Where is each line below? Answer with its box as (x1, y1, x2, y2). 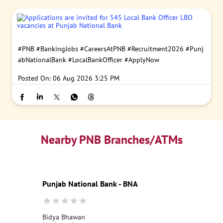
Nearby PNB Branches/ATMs (40, 131, 183, 147)
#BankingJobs (36, 44, 78, 53)
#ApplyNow (124, 55, 159, 64)
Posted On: (18, 73, 51, 83)
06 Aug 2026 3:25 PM (53, 73, 119, 83)
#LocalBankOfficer (68, 55, 122, 64)
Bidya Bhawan (42, 212, 85, 222)
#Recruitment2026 (127, 44, 184, 53)
